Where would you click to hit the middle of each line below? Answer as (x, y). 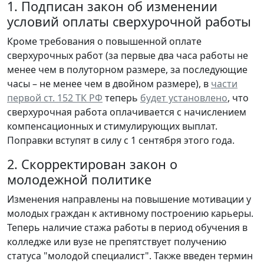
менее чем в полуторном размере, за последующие (127, 69)
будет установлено (184, 98)
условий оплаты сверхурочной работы (129, 21)
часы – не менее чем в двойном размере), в (109, 83)
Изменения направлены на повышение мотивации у (129, 199)
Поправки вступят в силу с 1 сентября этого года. (121, 140)
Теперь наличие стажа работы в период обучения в (127, 227)
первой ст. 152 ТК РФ (55, 98)
